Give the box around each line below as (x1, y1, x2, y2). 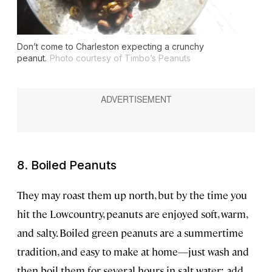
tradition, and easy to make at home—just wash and (17, 244, 249, 258)
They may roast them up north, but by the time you (17, 188, 247, 202)
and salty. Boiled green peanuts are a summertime (17, 225, 243, 239)
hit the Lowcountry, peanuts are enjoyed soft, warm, (17, 206, 247, 220)
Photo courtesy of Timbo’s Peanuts (50, 52, 191, 63)
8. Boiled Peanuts (17, 157, 117, 172)
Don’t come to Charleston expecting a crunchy (17, 41, 204, 52)
